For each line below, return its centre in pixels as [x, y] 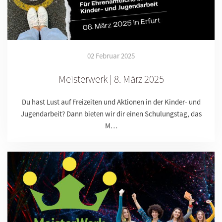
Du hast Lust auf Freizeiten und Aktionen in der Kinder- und [111, 102]
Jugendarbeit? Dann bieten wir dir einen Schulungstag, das [111, 114]
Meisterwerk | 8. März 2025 [111, 79]
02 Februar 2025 [111, 56]
